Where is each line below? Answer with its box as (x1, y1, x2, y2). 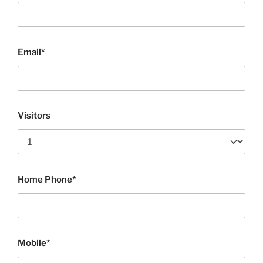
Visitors (18, 110, 50, 122)
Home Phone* (18, 174, 76, 185)
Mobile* (18, 238, 50, 249)
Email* (18, 46, 45, 58)
